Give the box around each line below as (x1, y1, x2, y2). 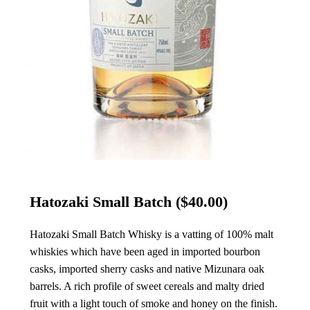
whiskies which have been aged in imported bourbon (29, 246, 260, 258)
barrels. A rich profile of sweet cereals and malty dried (29, 280, 264, 293)
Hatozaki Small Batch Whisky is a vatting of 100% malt (29, 228, 273, 241)
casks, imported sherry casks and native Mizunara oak (29, 263, 264, 275)
